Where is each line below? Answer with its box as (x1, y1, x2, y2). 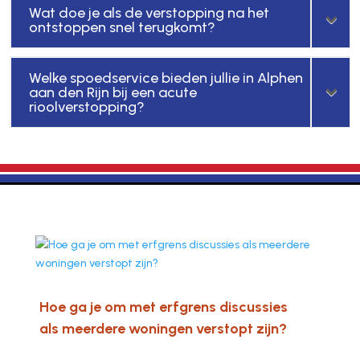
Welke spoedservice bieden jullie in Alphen (28, 68, 303, 87)
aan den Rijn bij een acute (28, 83, 197, 101)
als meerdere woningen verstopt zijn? (39, 319, 287, 337)
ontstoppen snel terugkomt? (28, 18, 215, 36)
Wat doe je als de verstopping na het (28, 3, 269, 22)
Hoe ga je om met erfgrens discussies (39, 297, 288, 316)
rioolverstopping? (28, 97, 145, 116)
